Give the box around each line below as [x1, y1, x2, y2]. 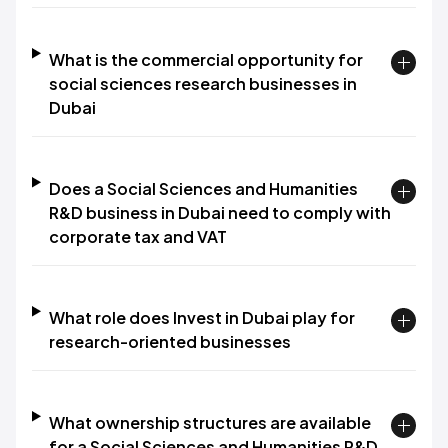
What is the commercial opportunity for [48, 49, 363, 70]
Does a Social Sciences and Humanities [48, 178, 358, 199]
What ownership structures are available [48, 412, 371, 433]
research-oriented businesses [48, 331, 291, 352]
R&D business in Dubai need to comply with [48, 202, 391, 223]
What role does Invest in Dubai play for [48, 307, 355, 328]
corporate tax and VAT [48, 226, 227, 247]
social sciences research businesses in [48, 73, 357, 94]
